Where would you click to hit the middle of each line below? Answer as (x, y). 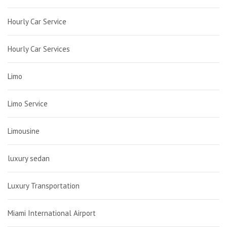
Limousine (24, 131)
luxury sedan (29, 158)
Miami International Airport (52, 213)
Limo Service (28, 104)
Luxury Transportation (44, 186)
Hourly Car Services (39, 49)
